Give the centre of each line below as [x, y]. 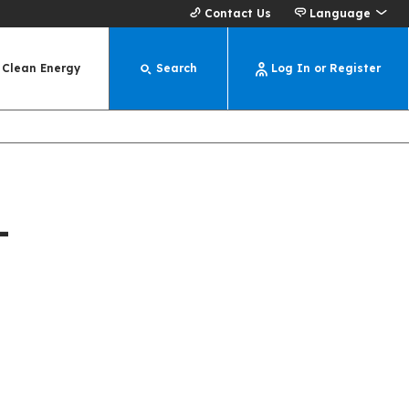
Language [340, 13]
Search [176, 68]
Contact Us [238, 13]
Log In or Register [326, 68]
